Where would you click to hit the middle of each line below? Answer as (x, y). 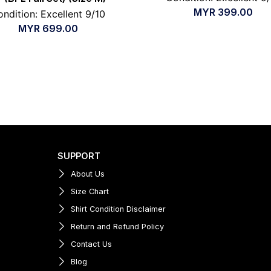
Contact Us (92, 244)
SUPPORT (79, 156)
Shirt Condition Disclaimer (119, 209)
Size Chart (90, 192)
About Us (88, 174)
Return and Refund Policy (118, 227)
